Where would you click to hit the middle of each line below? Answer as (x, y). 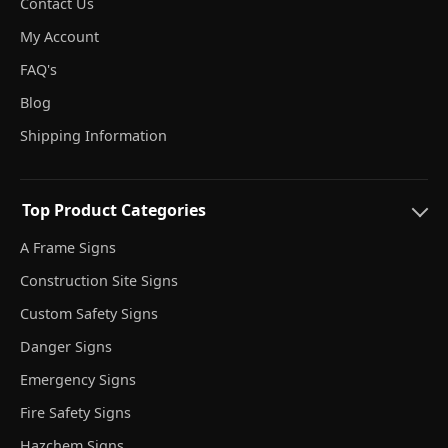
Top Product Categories (114, 210)
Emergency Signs (78, 380)
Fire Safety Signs (75, 413)
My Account (59, 37)
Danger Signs (66, 347)
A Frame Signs (68, 248)
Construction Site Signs (99, 281)
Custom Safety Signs (89, 314)
